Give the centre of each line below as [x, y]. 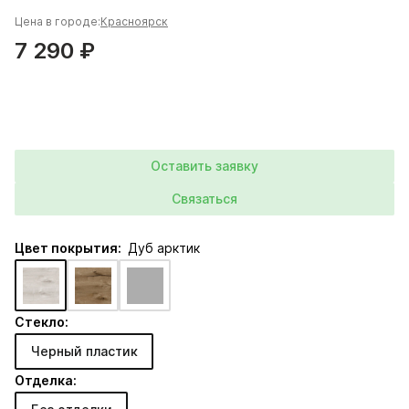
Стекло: [42, 322]
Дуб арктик [164, 248]
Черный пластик [84, 351]
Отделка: [46, 380]
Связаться [204, 199]
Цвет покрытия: [69, 248]
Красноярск [134, 21]
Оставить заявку [204, 166]
